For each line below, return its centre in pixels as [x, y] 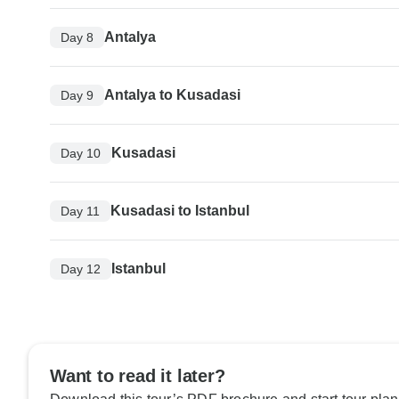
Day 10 [81, 153]
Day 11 [80, 211]
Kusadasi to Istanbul [180, 211]
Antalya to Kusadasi [172, 95]
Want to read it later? [138, 376]
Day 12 [81, 269]
